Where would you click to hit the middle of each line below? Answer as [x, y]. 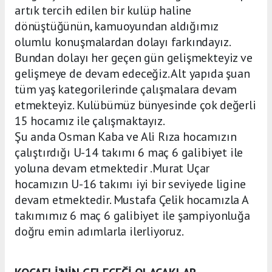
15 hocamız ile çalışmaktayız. [90, 121]
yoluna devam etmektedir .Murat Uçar [112, 168]
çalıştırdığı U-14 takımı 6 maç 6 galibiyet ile [129, 153]
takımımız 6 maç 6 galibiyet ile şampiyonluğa [132, 216]
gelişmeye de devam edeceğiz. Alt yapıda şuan [132, 74]
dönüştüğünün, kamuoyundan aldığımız [117, 26]
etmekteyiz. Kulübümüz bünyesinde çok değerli [135, 105]
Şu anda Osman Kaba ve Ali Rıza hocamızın [126, 137]
